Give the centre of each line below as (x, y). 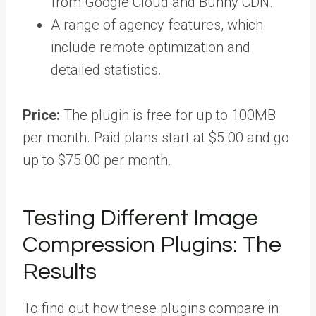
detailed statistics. (106, 69)
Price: (43, 115)
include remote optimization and (151, 47)
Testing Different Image (140, 218)
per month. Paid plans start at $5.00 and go (156, 137)
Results (60, 272)
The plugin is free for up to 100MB (170, 115)
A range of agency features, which (157, 24)
